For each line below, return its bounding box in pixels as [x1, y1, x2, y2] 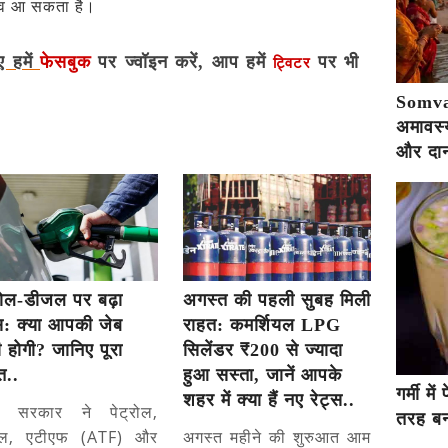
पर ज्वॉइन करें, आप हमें [98, 52, 274, 73]
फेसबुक [40, 52, 99, 73]
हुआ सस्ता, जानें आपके [183, 365, 343, 386]
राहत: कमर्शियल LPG [183, 315, 342, 336]
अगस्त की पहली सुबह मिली [183, 290, 372, 311]
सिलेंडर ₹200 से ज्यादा [183, 340, 344, 361]
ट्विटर [273, 55, 312, 72]
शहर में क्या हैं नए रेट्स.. [183, 390, 356, 411]
